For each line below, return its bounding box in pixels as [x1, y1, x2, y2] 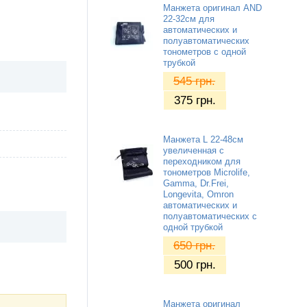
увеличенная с [163, 145, 224, 156]
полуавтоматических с [163, 211, 257, 221]
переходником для [163, 156, 241, 167]
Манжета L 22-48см [163, 134, 243, 145]
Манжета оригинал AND [163, 3, 262, 13]
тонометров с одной [163, 47, 246, 57]
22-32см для [163, 14, 214, 24]
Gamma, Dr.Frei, [163, 178, 229, 188]
